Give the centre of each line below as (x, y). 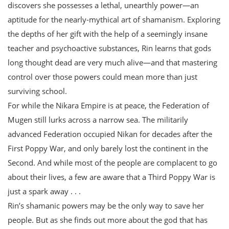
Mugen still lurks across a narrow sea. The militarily (98, 119)
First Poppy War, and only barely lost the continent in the (108, 148)
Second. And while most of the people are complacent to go (112, 162)
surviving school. (37, 91)
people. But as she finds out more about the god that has (108, 220)
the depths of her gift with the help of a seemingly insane (108, 33)
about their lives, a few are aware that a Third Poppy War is (111, 177)
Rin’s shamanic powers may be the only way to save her (106, 205)
